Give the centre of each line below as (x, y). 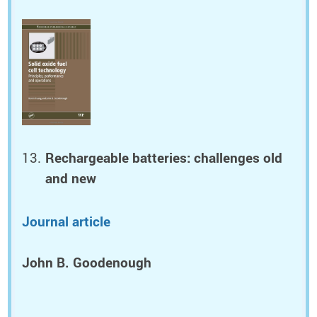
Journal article (66, 221)
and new (71, 178)
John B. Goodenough (87, 263)
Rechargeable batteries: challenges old (164, 157)
